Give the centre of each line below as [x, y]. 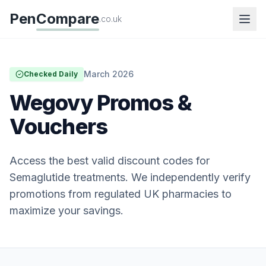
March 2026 [109, 74]
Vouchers [58, 126]
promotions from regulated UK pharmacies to [121, 194]
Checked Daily [51, 74]
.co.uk [110, 19]
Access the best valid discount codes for [110, 161]
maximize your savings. [66, 210]
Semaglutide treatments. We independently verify [130, 177]
